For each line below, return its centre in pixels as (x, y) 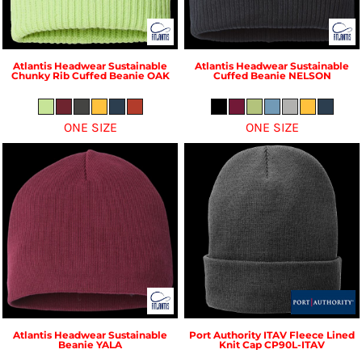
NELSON (309, 75)
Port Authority (225, 335)
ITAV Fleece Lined (309, 335)
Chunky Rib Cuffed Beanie (78, 75)
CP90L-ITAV (295, 344)
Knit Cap (240, 344)
